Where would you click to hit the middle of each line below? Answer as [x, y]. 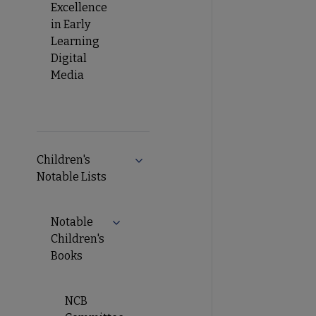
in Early [71, 24]
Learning [75, 41]
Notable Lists [72, 176]
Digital [69, 58]
